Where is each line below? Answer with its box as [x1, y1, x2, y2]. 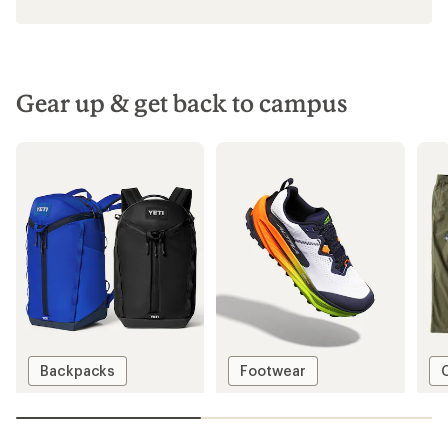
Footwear [240, 362, 306, 380]
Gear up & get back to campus [16, 88, 348, 117]
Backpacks [40, 362, 116, 380]
